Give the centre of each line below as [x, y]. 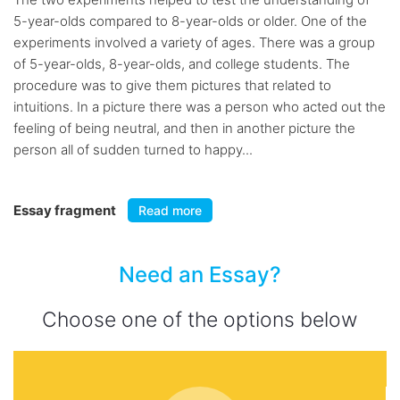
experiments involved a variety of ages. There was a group [194, 42]
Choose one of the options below [200, 320]
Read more [170, 210]
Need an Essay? [200, 275]
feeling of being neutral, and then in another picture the [184, 128]
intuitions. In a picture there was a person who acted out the [200, 107]
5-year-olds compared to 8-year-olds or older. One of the [190, 21]
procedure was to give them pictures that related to [172, 85]
